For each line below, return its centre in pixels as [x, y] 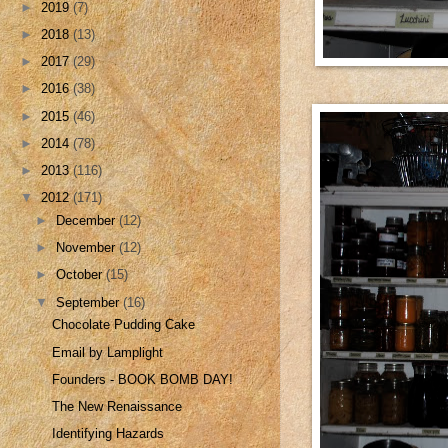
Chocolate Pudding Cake [124, 325]
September [90, 302]
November [88, 248]
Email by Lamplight [108, 352]
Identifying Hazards [108, 434]
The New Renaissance [117, 406]
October [81, 275]
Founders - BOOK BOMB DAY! [143, 379]
